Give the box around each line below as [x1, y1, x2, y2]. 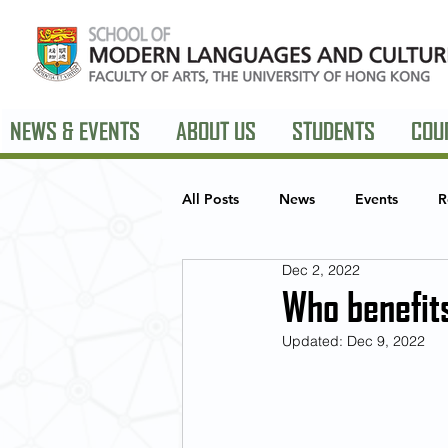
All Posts [182, 189, 239, 208]
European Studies [222, 269, 338, 288]
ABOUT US [176, 117, 256, 145]
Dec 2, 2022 [282, 261, 360, 279]
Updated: [282, 332, 347, 350]
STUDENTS [292, 117, 375, 145]
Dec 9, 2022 [347, 332, 425, 350]
